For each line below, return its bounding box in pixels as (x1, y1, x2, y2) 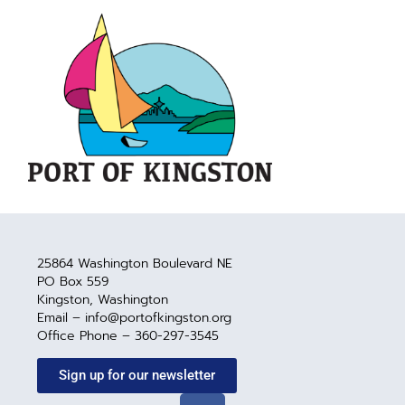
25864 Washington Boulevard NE (37, 253, 233, 273)
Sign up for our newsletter (59, 367, 216, 384)
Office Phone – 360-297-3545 (37, 325, 220, 345)
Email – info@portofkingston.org (37, 307, 232, 327)
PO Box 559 (37, 271, 109, 291)
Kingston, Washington (37, 289, 169, 309)
